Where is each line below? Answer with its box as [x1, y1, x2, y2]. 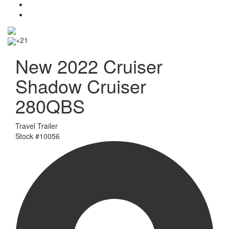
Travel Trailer [15, 120, 58, 131]
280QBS [15, 92, 85, 119]
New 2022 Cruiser [15, 52, 163, 79]
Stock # [15, 130, 39, 141]
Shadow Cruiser [15, 72, 146, 99]
